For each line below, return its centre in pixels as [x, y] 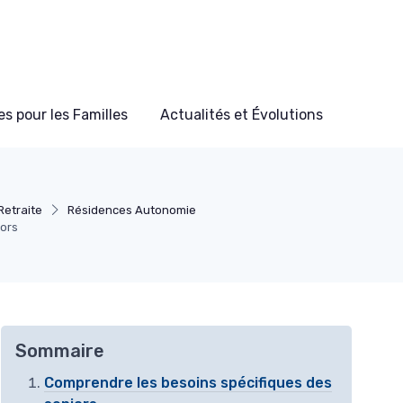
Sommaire [60, 351]
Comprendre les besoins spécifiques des [188, 383]
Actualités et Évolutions [242, 115]
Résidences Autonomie [131, 210]
